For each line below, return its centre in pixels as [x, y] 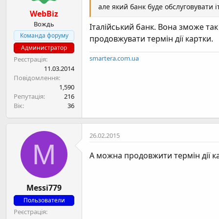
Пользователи [44, 200]
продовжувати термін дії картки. [151, 39]
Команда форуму [44, 35]
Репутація [29, 96]
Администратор [44, 48]
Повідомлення [36, 78]
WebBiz [44, 14]
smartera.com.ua [114, 58]
